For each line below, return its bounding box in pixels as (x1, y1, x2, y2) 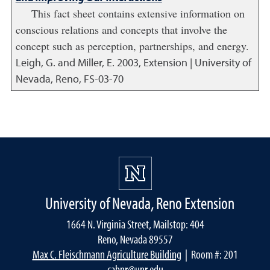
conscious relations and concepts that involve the (15, 22, 227, 37)
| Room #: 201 (181, 246, 238, 262)
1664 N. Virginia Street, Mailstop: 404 (66, 216, 204, 231)
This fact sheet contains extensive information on (31, 6, 245, 20)
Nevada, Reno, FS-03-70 (15, 72, 124, 86)
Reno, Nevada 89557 (97, 231, 173, 246)
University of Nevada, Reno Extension (45, 192, 234, 213)
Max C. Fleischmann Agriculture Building (32, 246, 181, 262)
